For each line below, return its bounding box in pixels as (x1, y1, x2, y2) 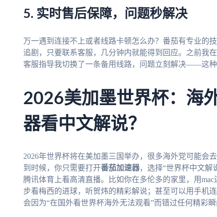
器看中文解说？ (23, 116, 145, 134)
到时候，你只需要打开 (23, 163, 101, 172)
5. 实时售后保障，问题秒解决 (23, 8, 187, 21)
